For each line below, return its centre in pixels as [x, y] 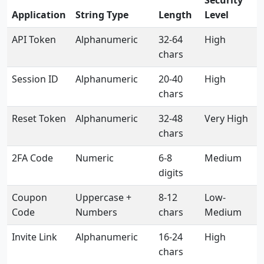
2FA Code [32, 158]
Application [39, 15]
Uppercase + [103, 197]
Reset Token [39, 118]
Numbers [96, 212]
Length [175, 15]
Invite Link [34, 237]
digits [171, 173]
